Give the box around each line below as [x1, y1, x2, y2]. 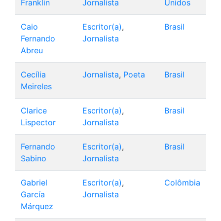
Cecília [21, 70, 46, 80]
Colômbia [164, 178, 200, 188]
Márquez [21, 201, 53, 212]
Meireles [21, 81, 52, 92]
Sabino [21, 153, 46, 164]
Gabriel [21, 178, 47, 188]
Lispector [21, 117, 56, 128]
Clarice [21, 106, 47, 116]
